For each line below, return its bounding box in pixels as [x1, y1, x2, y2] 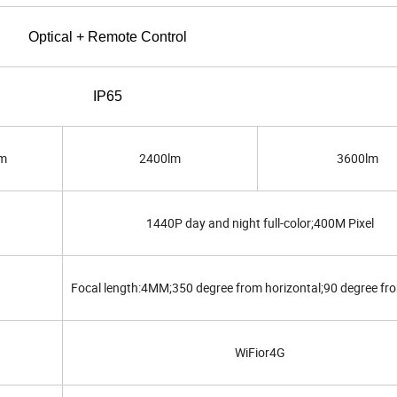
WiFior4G [234, 344, 285, 362]
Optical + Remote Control [28, 29, 187, 45]
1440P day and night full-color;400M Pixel [145, 214, 374, 232]
